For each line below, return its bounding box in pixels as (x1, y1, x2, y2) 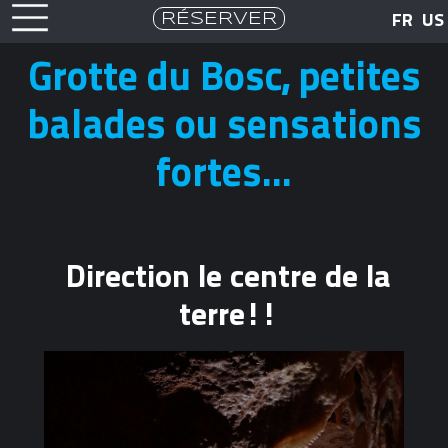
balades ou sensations (26, 100, 422, 149)
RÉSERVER (153, 7, 284, 29)
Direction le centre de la (65, 257, 391, 296)
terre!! (179, 295, 278, 334)
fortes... (156, 148, 292, 197)
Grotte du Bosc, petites (27, 52, 421, 101)
